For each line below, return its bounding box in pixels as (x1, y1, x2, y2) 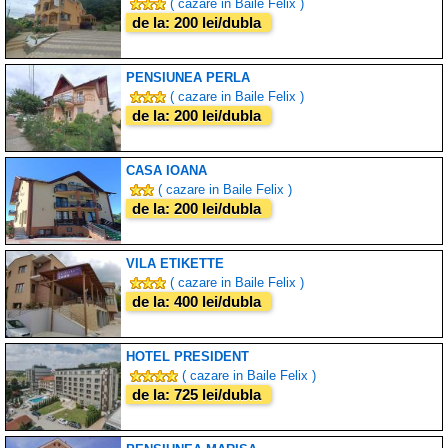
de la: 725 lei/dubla (132, 385, 265, 403)
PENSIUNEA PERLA (126, 69, 250, 85)
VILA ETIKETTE (126, 255, 224, 271)
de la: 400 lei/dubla (132, 292, 265, 310)
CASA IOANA (126, 162, 207, 178)
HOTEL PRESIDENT (126, 348, 249, 364)
